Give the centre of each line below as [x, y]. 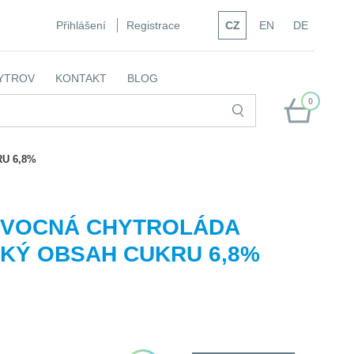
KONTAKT [81, 78]
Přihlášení [81, 25]
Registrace [153, 25]
